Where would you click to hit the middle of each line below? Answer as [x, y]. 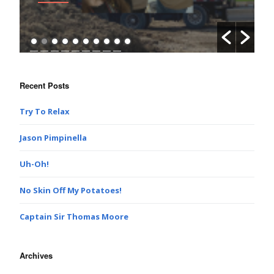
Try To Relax [45, 111]
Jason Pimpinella [53, 137]
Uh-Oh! [34, 164]
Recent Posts [44, 85]
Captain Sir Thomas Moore [74, 216]
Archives [36, 255]
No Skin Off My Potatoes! [71, 190]
